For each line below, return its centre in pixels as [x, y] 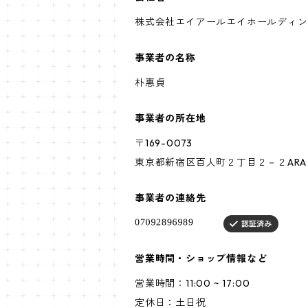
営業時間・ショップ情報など [201, 259]
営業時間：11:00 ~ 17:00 [192, 284]
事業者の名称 [165, 58]
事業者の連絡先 [170, 198]
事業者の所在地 [170, 118]
